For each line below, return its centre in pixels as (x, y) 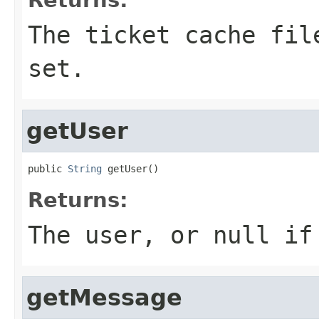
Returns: (78, 200)
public (48, 168)
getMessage (104, 297)
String (85, 168)
